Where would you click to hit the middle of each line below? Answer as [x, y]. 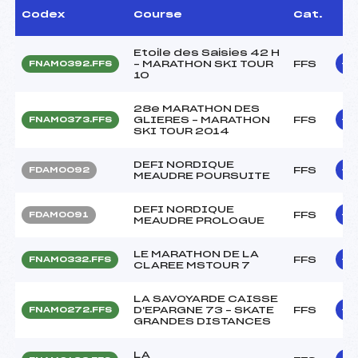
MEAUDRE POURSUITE [202, 175]
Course [158, 14]
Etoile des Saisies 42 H [207, 52]
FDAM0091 [59, 215]
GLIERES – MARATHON [202, 119]
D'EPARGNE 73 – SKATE [204, 310]
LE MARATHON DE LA [196, 254]
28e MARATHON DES [197, 108]
